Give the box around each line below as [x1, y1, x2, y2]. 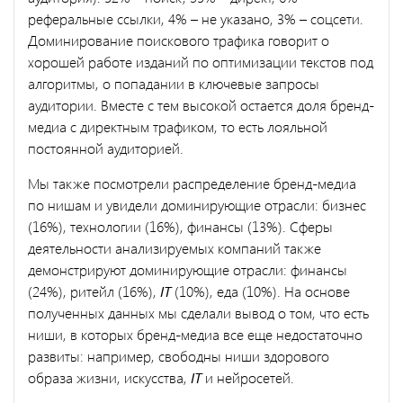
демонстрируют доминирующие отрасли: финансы [28, 259, 347, 279]
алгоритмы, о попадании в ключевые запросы [28, 73, 319, 93]
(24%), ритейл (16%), [28, 281, 160, 300]
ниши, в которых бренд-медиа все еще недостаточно [28, 324, 363, 344]
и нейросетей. [205, 367, 298, 387]
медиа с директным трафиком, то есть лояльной [28, 116, 327, 136]
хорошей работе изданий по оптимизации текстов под [28, 51, 373, 71]
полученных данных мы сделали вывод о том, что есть [28, 302, 369, 322]
